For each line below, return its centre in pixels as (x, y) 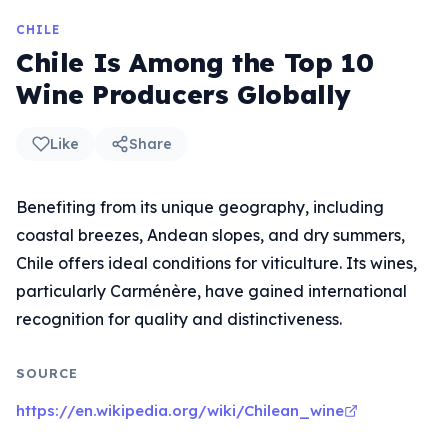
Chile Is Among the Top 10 (195, 62)
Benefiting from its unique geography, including (200, 207)
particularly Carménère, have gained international (211, 291)
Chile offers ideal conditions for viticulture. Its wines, (216, 263)
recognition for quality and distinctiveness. (179, 319)
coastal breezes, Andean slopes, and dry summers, (210, 235)
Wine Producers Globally (184, 94)
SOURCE (47, 373)
